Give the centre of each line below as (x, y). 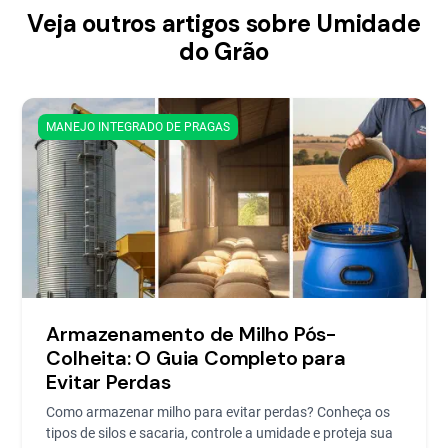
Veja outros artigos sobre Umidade (224, 23)
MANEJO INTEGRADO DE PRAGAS (138, 126)
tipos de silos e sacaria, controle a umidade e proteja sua (220, 432)
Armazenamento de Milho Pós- (192, 333)
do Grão (224, 51)
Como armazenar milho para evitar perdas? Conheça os (218, 411)
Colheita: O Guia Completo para (196, 357)
